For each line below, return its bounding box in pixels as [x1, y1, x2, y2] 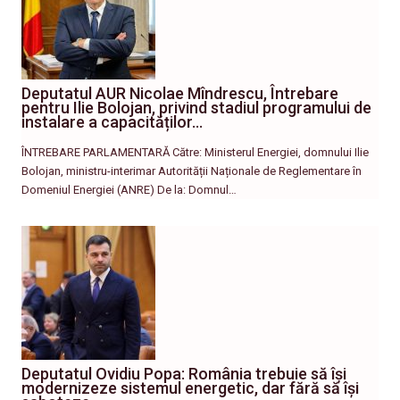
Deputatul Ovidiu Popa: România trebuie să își [21, 364, 346, 384]
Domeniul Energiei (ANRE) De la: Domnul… [21, 183, 237, 197]
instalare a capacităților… [21, 112, 203, 132]
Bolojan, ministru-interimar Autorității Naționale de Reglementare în [21, 164, 362, 179]
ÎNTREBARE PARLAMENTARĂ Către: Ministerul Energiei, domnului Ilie [21, 146, 369, 160]
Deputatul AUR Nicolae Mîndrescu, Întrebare [21, 84, 338, 104]
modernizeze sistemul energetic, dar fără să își [21, 379, 359, 398]
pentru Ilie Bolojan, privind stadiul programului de [21, 98, 371, 118]
